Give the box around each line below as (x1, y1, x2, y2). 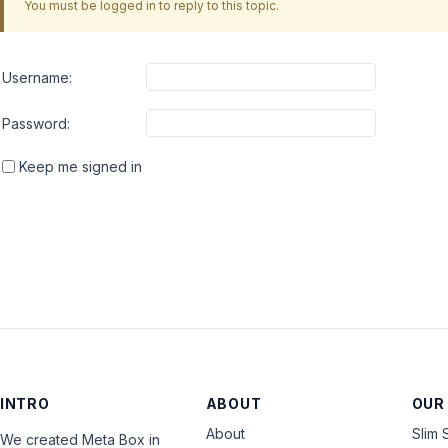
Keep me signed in (19, 158, 142, 176)
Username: (2, 68, 72, 86)
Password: (2, 114, 70, 132)
